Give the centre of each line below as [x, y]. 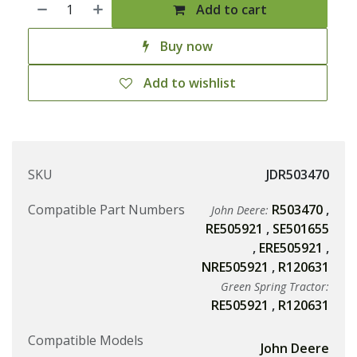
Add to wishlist [190, 83]
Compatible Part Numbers [106, 210]
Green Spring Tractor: [275, 287]
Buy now [185, 47]
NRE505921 [235, 267]
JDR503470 [298, 175]
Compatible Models [86, 341]
